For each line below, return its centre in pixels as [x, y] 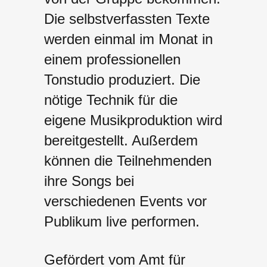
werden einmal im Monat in [128, 39]
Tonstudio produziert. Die [122, 79]
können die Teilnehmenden [128, 160]
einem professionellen [112, 59]
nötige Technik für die [111, 100]
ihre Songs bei [89, 181]
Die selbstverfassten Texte [127, 18]
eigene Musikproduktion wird [133, 120]
